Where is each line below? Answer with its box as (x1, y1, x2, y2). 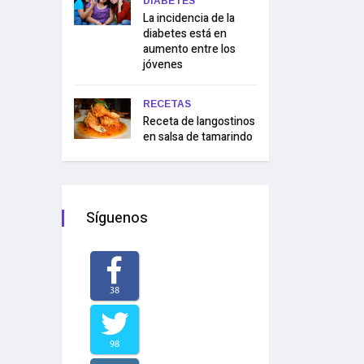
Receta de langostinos (143, 113, 255, 130)
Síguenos (86, 207, 148, 229)
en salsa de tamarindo (143, 128, 253, 145)
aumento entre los (143, 41, 236, 58)
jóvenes (143, 56, 183, 73)
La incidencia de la (143, 10, 235, 27)
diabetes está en (143, 25, 227, 42)
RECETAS (143, 98, 191, 110)
